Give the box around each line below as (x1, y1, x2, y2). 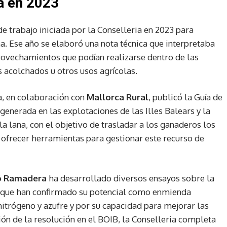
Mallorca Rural (87, 91, 148, 102)
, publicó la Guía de (148, 91, 222, 102)
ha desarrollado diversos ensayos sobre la (47, 172, 214, 183)
